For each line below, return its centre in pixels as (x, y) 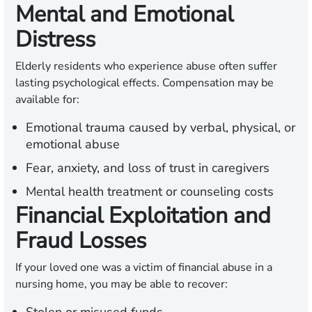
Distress (55, 40)
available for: (47, 100)
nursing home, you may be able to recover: (122, 284)
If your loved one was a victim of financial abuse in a (144, 268)
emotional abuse (73, 145)
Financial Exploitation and (143, 216)
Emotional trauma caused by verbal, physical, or (161, 128)
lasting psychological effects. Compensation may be (145, 83)
